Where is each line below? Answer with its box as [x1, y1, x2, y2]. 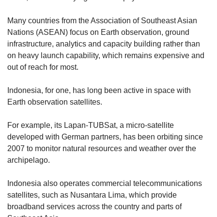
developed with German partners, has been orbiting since [7, 133, 203, 141]
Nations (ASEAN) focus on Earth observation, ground [7, 28, 189, 37]
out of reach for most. [7, 63, 80, 72]
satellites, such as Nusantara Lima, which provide [7, 191, 177, 200]
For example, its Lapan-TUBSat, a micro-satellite [7, 121, 174, 130]
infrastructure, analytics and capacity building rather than [7, 40, 200, 48]
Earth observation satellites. [7, 98, 104, 107]
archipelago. [7, 156, 54, 165]
